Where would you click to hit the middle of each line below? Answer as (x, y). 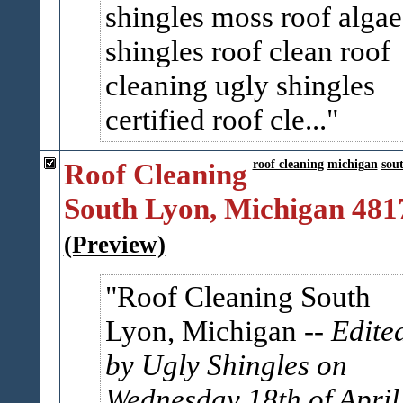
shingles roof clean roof (247, 51)
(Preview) (114, 245)
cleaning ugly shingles (240, 85)
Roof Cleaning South (243, 296)
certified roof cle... (215, 119)
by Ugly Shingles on (226, 365)
